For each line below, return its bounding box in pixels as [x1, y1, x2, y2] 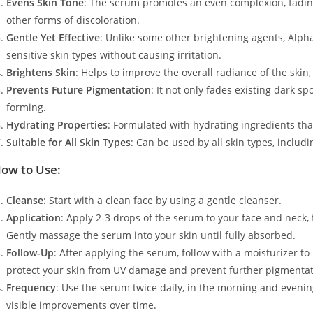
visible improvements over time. [6, 298, 156, 312]
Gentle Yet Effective [6, 30, 100, 44]
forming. [6, 100, 46, 114]
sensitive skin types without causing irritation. [6, 48, 221, 61]
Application [6, 210, 61, 224]
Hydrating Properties [6, 117, 108, 131]
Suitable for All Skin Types [6, 135, 131, 149]
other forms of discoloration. [6, 13, 140, 27]
